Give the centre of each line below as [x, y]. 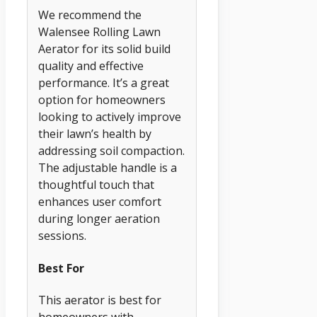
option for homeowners [102, 100]
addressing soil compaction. [111, 151]
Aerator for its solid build [104, 49]
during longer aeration [99, 219]
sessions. [62, 236]
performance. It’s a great [104, 83]
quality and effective [91, 66]
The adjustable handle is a [108, 168]
